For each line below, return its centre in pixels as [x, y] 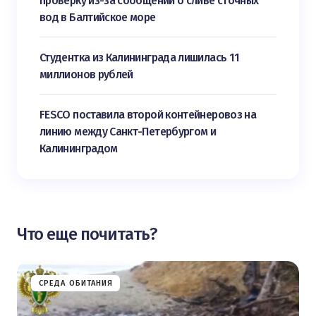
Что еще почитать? [87, 234]
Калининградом [79, 148]
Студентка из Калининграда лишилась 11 [140, 57]
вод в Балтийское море [98, 17]
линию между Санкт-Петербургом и [128, 132]
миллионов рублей [86, 74]
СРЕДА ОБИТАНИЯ [76, 283]
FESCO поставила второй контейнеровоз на [148, 115]
